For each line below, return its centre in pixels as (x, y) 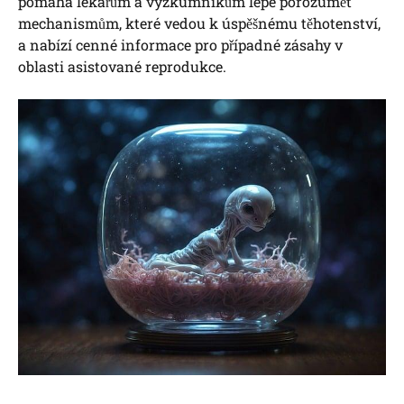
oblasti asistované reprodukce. (122, 67)
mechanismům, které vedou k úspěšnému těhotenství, (199, 23)
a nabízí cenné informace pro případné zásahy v (180, 45)
